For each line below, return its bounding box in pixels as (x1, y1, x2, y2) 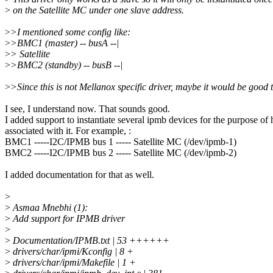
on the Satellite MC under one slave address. (10, 5, 184, 16)
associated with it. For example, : (5, 126, 131, 136)
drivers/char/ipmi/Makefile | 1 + (10, 257, 136, 268)
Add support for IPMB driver (10, 213, 125, 224)
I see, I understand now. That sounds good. (5, 104, 170, 115)
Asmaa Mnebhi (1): (10, 202, 88, 213)
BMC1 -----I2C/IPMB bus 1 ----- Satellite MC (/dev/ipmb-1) (5, 136, 236, 147)
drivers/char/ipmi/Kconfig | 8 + (10, 246, 133, 257)
